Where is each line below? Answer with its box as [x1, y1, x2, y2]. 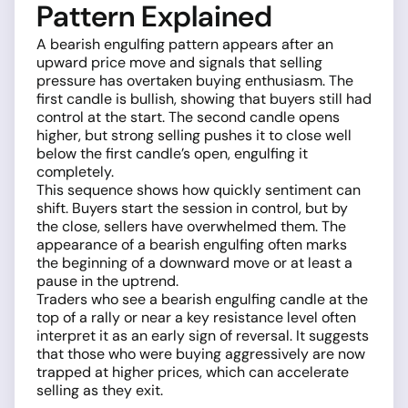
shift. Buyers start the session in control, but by [36, 199, 348, 219]
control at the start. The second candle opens [36, 107, 340, 127]
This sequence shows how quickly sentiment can [36, 180, 361, 200]
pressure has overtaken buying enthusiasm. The [36, 71, 353, 91]
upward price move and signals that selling [36, 53, 322, 73]
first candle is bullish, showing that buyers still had [36, 89, 372, 109]
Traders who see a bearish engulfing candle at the [36, 290, 368, 310]
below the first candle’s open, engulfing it [36, 144, 308, 164]
